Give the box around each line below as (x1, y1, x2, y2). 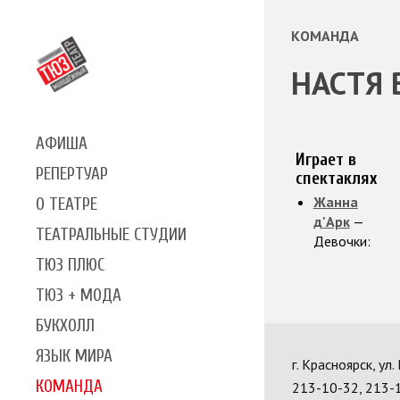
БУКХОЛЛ (36, 315, 95, 336)
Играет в (295, 150, 356, 170)
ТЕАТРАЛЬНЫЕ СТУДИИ (36, 224, 187, 245)
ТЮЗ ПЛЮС (36, 254, 104, 275)
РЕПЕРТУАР (36, 163, 108, 184)
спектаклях (295, 169, 377, 188)
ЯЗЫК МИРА (36, 346, 112, 366)
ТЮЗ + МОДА (36, 285, 121, 305)
